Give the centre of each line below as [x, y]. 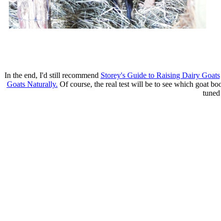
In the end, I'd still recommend [52, 75]
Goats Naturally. [32, 84]
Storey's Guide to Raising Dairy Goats [160, 75]
